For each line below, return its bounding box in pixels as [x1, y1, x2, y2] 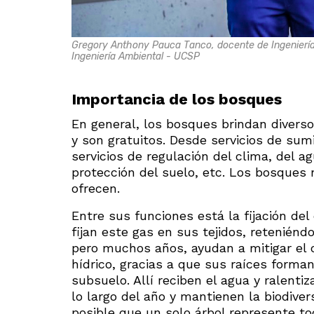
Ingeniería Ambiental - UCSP [71, 50, 200, 62]
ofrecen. [71, 180, 120, 196]
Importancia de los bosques [71, 90, 282, 108]
